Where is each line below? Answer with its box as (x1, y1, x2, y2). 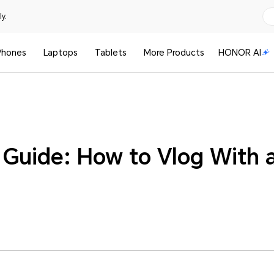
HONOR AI (218, 48, 262, 57)
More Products (143, 48, 204, 57)
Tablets (94, 48, 127, 57)
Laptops (43, 48, 78, 57)
